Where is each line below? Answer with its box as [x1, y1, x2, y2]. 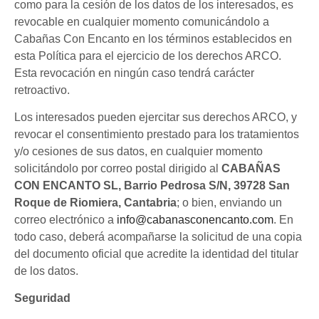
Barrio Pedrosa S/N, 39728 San [124, 179, 290, 192]
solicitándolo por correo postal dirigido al [14, 162, 221, 175]
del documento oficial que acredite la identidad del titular [14, 248, 298, 261]
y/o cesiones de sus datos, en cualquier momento [14, 145, 263, 158]
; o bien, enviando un [177, 197, 282, 209]
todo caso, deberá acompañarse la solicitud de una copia [14, 231, 302, 244]
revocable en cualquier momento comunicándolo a [14, 15, 269, 28]
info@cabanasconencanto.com [117, 214, 273, 226]
